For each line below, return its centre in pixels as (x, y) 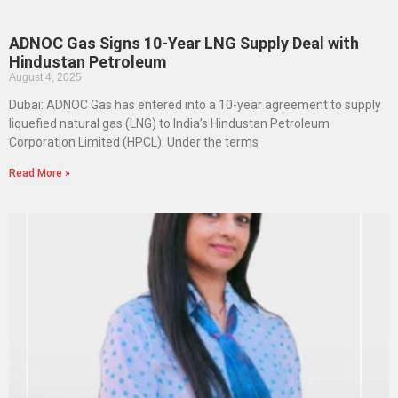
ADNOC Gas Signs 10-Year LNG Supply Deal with (184, 44)
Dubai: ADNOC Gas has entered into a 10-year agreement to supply (195, 105)
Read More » (40, 174)
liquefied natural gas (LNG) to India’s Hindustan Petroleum (169, 124)
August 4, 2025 (45, 78)
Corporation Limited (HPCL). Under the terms (134, 143)
